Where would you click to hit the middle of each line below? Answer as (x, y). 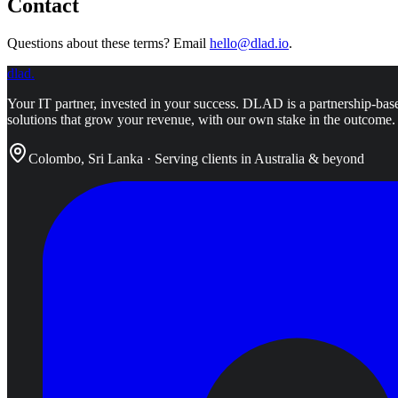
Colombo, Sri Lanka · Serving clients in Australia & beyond (196, 159)
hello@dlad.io (249, 44)
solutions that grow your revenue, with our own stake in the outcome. (201, 120)
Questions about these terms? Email (107, 44)
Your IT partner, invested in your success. (123, 104)
